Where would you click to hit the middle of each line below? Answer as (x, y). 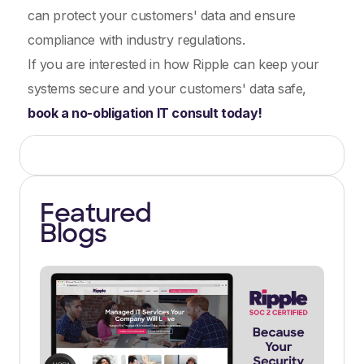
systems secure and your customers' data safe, (167, 89)
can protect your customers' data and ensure (162, 15)
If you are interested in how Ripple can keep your (173, 64)
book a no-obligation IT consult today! (145, 113)
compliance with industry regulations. (138, 40)
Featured (99, 216)
